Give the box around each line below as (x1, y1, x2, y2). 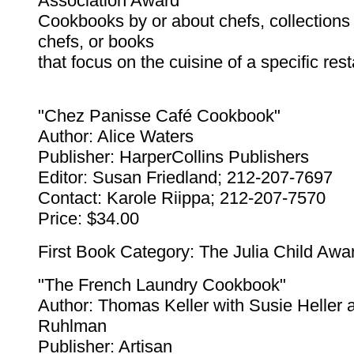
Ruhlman (38, 316, 107, 337)
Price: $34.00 (38, 209, 139, 229)
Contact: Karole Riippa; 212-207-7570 (38, 188, 326, 209)
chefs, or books (38, 32, 154, 52)
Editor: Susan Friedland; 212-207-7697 (38, 168, 333, 188)
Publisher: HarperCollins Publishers (38, 147, 309, 168)
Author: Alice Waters (38, 126, 194, 147)
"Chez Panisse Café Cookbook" (38, 106, 281, 126)
